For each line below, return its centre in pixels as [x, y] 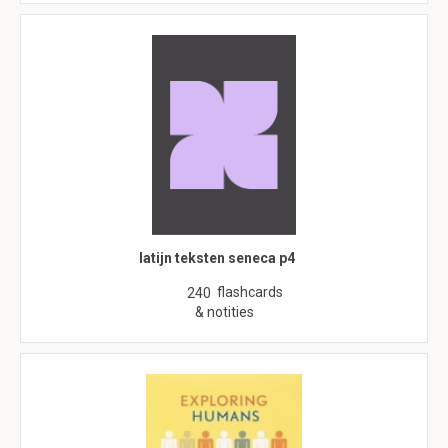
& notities [224, 312]
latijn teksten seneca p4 [216, 258]
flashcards [250, 292]
